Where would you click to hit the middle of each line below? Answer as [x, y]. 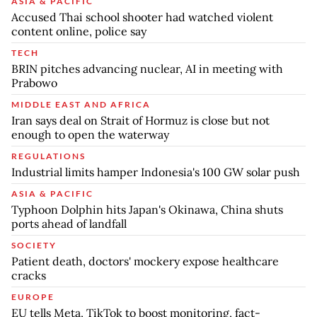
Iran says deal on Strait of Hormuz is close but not [140, 121]
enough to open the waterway [90, 135]
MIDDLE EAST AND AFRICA [81, 105]
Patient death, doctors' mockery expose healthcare [145, 261]
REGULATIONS [48, 156]
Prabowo [34, 83]
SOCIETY [34, 246]
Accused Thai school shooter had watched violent [142, 17]
